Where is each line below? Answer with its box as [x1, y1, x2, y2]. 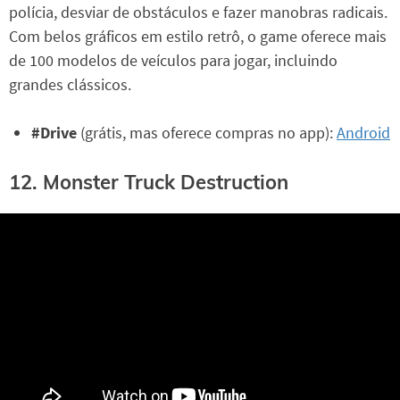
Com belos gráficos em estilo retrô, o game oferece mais [9, 26, 387, 47]
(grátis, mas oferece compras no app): [80, 122, 337, 144]
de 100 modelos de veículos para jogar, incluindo [9, 50, 337, 71]
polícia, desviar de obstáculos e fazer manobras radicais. [9, 2, 387, 23]
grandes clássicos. [9, 74, 131, 96]
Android [337, 122, 390, 144]
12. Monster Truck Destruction [9, 170, 288, 196]
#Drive [31, 122, 80, 144]
